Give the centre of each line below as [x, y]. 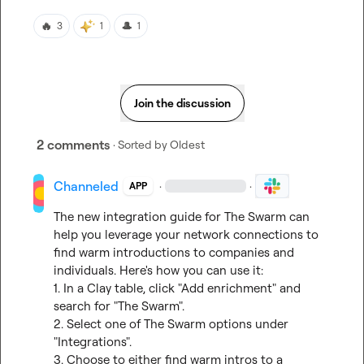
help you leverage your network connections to [186, 234]
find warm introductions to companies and [174, 252]
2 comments [73, 145]
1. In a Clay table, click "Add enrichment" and [178, 288]
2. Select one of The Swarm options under [171, 324]
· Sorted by [140, 144]
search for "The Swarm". [119, 306]
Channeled [87, 186]
